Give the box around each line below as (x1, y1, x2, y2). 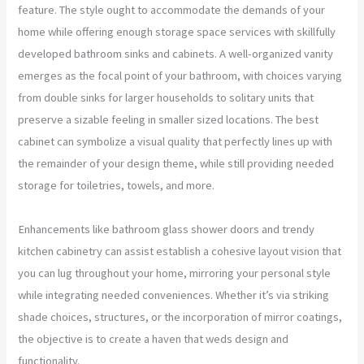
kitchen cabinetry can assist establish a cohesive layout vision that (18, 243, 342, 258)
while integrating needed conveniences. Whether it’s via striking (18, 287, 330, 302)
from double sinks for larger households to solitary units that (18, 89, 314, 105)
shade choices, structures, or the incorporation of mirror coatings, (18, 309, 343, 324)
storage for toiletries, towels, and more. (18, 177, 215, 193)
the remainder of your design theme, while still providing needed (18, 155, 335, 171)
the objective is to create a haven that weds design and (18, 331, 289, 346)
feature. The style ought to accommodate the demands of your (18, 2, 326, 17)
